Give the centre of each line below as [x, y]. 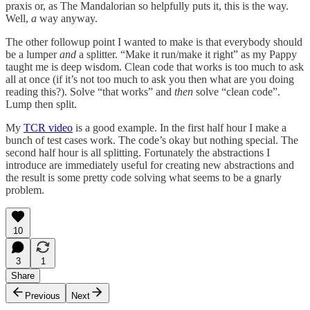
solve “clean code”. [237, 91]
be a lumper [33, 54]
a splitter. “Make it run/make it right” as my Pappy [186, 54]
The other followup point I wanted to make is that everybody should [154, 42]
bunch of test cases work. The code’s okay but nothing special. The [152, 140]
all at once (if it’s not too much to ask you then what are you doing [150, 79]
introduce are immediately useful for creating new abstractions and [150, 165]
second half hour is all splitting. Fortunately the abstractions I [138, 152]
